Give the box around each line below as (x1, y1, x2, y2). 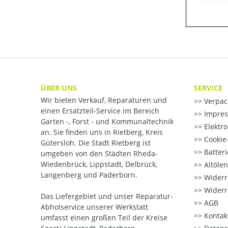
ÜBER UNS (41, 83, 77, 93)
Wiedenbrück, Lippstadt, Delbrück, (41, 159, 157, 169)
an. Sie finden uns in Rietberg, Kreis (41, 127, 163, 137)
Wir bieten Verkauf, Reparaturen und (41, 95, 167, 105)
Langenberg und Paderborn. (41, 170, 137, 180)
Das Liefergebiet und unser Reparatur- (41, 191, 173, 202)
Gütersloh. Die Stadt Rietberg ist (41, 138, 151, 148)
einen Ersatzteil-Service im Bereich (41, 106, 159, 116)
